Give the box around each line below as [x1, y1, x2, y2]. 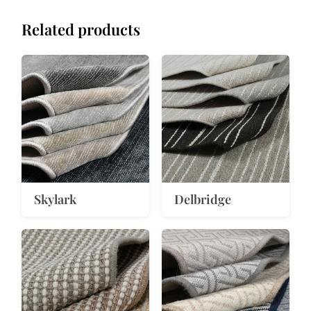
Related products [22, 19, 141, 40]
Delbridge [174, 190, 231, 208]
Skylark [34, 190, 77, 208]
